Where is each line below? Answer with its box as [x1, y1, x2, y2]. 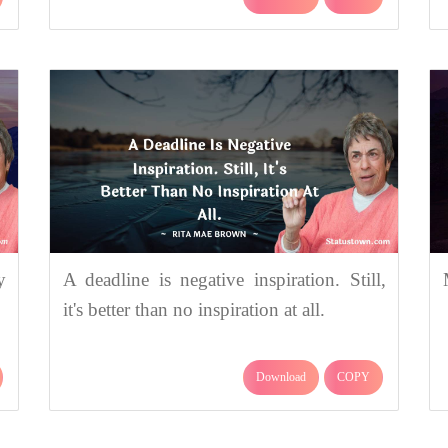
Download [256, 370, 306, 385]
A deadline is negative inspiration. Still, [62, 269, 386, 291]
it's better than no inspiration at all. [62, 299, 325, 321]
